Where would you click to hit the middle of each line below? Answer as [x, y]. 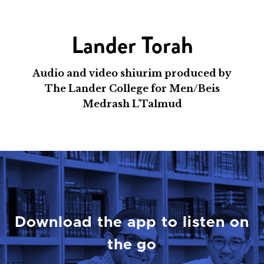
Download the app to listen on [132, 223]
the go [132, 245]
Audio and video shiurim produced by [132, 73]
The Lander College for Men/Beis [132, 88]
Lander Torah [132, 45]
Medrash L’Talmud [132, 103]
